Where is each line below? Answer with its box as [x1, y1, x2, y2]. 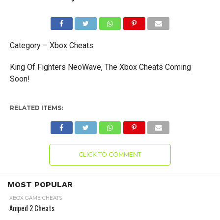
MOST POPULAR [7, 180, 73, 189]
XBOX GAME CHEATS [9, 195, 62, 201]
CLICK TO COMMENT [78, 151, 141, 158]
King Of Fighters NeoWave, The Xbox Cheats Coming [9, 62, 191, 72]
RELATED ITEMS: [9, 104, 63, 111]
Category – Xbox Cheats [9, 41, 93, 50]
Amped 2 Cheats [9, 203, 55, 213]
